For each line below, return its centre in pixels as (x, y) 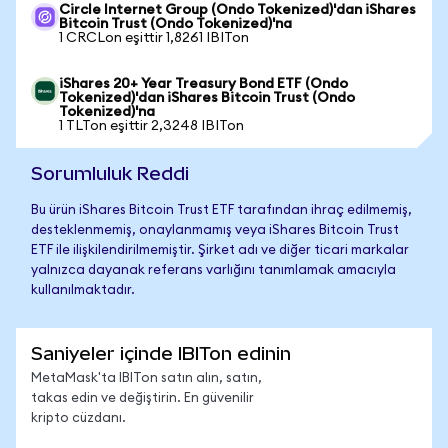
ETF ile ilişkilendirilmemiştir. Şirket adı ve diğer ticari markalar (220, 250)
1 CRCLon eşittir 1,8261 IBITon (154, 38)
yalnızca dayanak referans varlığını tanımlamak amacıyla (213, 270)
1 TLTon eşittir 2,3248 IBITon (151, 126)
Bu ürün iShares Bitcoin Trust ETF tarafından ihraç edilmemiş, (221, 210)
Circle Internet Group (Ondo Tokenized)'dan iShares (237, 10)
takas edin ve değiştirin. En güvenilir (142, 398)
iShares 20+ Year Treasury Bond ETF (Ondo (203, 84)
